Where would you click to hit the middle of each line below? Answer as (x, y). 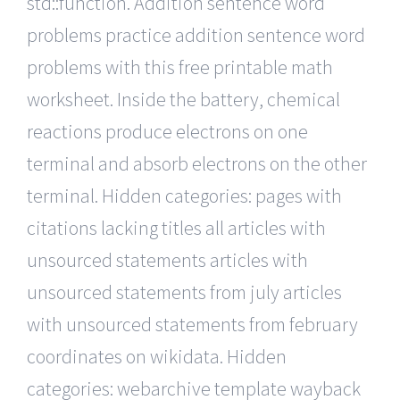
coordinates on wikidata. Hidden (157, 356)
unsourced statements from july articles (184, 292)
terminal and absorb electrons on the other (197, 163)
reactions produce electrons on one (167, 131)
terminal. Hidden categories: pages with (184, 195)
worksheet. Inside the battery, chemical (183, 99)
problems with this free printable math (180, 67)
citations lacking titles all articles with (176, 227)
